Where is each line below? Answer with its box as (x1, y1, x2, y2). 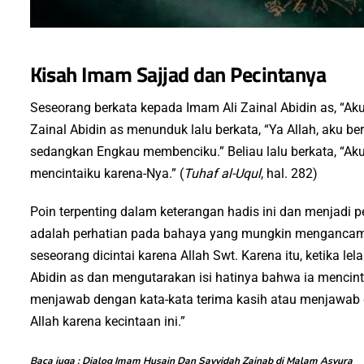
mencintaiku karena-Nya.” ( (29, 166, 184, 181)
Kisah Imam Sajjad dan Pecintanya (29, 58, 327, 90)
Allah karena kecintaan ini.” (29, 314, 185, 329)
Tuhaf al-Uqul (183, 166, 261, 181)
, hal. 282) (260, 166, 318, 181)
